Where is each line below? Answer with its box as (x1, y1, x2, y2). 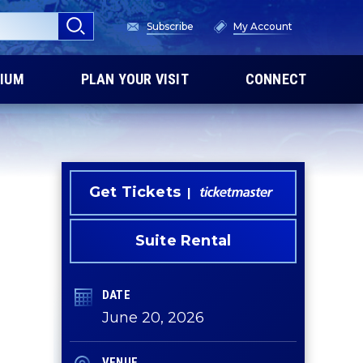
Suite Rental (135, 232, 232, 250)
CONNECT (245, 70, 307, 88)
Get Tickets (88, 183, 181, 201)
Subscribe (147, 20, 194, 32)
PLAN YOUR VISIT (80, 70, 189, 88)
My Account (233, 20, 293, 32)
